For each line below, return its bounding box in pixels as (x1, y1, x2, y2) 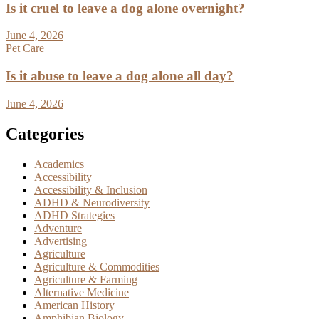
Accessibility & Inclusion (34, 183, 147, 196)
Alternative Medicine (34, 286, 129, 298)
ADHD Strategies (34, 209, 115, 221)
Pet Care (6, 42, 44, 55)
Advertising (34, 234, 87, 247)
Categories (6, 124, 84, 143)
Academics (34, 157, 84, 170)
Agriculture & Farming (34, 273, 137, 286)
